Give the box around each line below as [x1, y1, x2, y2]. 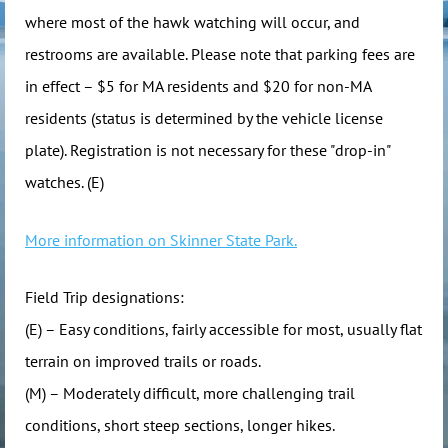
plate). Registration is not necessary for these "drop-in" [25, 140, 390, 160]
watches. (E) [25, 172, 104, 192]
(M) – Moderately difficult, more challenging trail [25, 383, 355, 404]
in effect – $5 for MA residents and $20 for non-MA [25, 76, 371, 96]
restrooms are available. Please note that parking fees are [25, 44, 415, 64]
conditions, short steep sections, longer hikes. [25, 415, 338, 436]
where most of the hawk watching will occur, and [25, 12, 360, 32]
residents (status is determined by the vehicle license [25, 108, 383, 128]
